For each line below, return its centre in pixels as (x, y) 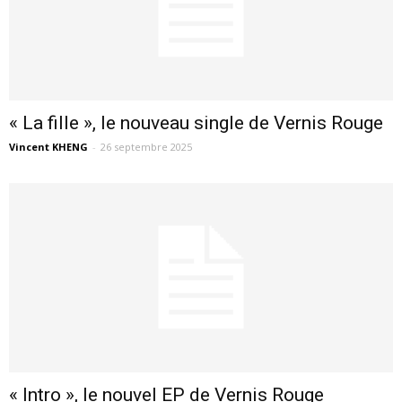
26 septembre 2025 (146, 147)
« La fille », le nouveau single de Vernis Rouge (196, 123)
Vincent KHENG (48, 147)
